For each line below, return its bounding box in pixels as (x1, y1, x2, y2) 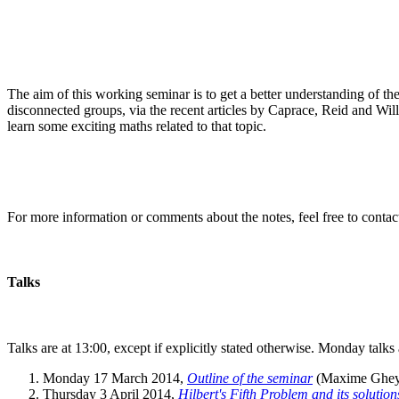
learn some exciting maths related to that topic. (7, 118, 266, 134)
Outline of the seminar (187, 370, 313, 386)
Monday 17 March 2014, (43, 370, 187, 386)
